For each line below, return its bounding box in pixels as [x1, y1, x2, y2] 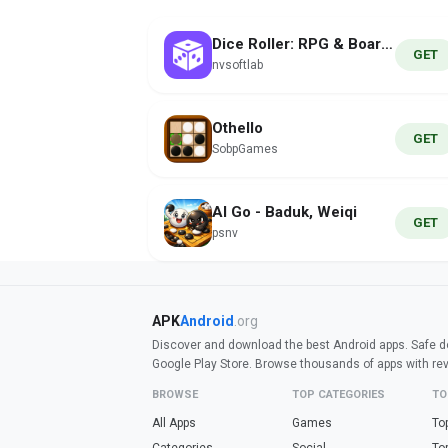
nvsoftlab [212, 58, 263, 72]
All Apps [152, 416, 196, 430]
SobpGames [212, 142, 278, 156]
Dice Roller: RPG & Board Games [381, 35, 393, 53]
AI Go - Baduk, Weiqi [212, 203, 357, 221]
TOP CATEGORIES [292, 388, 385, 401]
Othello [212, 119, 263, 137]
